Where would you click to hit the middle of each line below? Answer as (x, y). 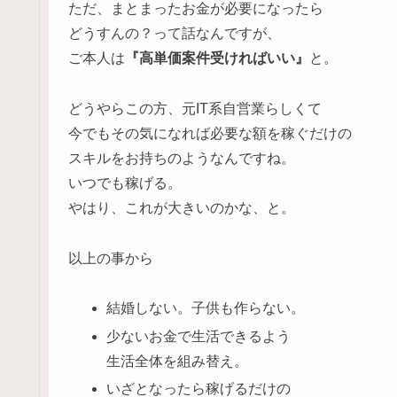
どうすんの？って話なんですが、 (175, 33)
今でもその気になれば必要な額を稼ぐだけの (210, 133)
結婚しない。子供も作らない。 (206, 308)
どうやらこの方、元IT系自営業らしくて (195, 108)
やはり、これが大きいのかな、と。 (182, 207)
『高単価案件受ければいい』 (217, 58)
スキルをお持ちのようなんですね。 (182, 158)
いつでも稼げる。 (125, 183)
